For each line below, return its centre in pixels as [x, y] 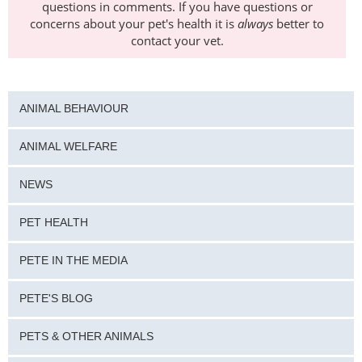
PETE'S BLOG [56, 298]
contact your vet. [177, 40]
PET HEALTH [53, 222]
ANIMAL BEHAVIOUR [74, 109]
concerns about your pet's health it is [134, 23]
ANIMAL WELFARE [68, 146]
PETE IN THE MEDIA [73, 260]
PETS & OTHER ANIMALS [86, 336]
